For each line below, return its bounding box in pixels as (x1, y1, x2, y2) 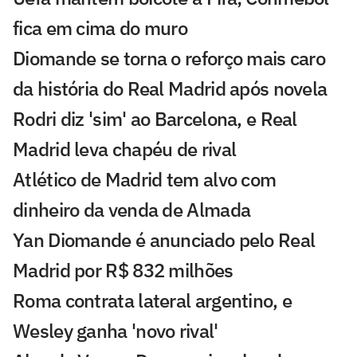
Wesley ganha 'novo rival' (13, 317, 218, 343)
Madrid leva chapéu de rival (13, 135, 237, 162)
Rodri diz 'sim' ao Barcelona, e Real (13, 105, 297, 131)
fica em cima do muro (13, 14, 188, 41)
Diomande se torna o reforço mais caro (13, 45, 326, 71)
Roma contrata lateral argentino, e (13, 287, 292, 313)
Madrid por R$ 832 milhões (13, 257, 233, 283)
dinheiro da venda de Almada (13, 196, 251, 222)
